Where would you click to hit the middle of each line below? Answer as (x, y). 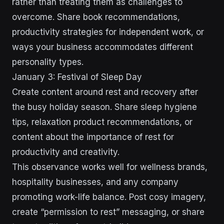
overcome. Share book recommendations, (96, 17)
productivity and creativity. (66, 152)
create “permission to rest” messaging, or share (108, 212)
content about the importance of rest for (93, 137)
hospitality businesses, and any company (95, 182)
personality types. (48, 62)
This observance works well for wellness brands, (110, 167)
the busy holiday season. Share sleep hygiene (104, 107)
